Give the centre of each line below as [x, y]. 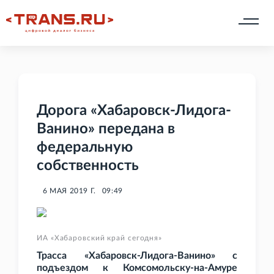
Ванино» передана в [106, 129]
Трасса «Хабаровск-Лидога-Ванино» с [137, 256]
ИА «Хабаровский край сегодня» [100, 238]
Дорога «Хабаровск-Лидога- [134, 111]
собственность [88, 166]
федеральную [85, 148]
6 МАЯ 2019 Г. [69, 191]
